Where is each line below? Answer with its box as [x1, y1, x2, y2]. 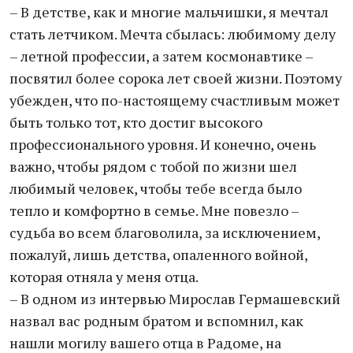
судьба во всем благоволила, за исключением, [9, 223, 320, 242]
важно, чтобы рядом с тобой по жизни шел [9, 157, 297, 176]
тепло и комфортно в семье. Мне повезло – [9, 201, 299, 220]
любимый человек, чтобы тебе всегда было [9, 179, 302, 198]
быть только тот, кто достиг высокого [9, 113, 262, 132]
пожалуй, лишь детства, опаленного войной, [9, 245, 307, 264]
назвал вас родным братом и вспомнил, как [9, 311, 303, 330]
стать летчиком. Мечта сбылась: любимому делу [9, 24, 336, 43]
